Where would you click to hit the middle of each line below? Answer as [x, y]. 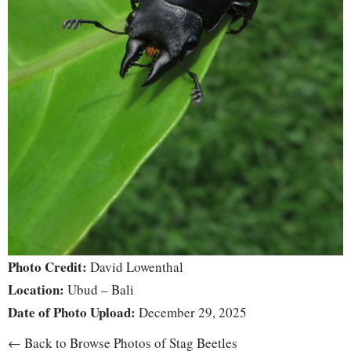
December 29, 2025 [191, 313]
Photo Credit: [47, 267]
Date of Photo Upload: [72, 313]
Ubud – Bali [99, 290]
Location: [36, 290]
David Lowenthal [135, 267]
